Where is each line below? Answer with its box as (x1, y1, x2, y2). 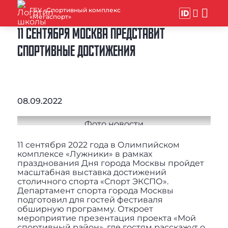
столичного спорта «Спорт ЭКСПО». (17, 177, 168, 187)
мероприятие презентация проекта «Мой (17, 213, 196, 223)
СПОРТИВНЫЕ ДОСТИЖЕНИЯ (17, 44, 135, 60)
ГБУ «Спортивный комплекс (29, 6, 121, 14)
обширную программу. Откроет (17, 204, 153, 214)
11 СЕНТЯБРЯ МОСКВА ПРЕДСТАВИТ (17, 27, 165, 43)
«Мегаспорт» (29, 13, 71, 20)
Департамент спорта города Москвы (17, 186, 174, 196)
